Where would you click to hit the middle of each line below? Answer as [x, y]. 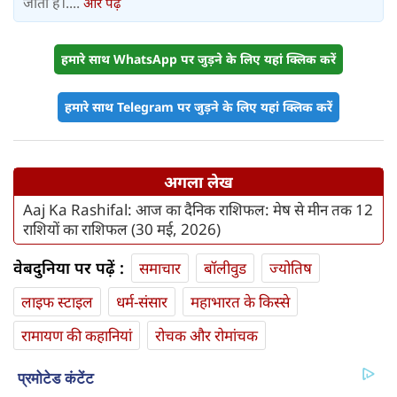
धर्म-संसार [142, 302]
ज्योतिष [291, 269]
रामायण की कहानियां [77, 336]
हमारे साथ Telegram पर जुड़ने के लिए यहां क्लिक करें [198, 107]
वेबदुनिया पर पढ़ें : [69, 268]
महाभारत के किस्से [240, 302]
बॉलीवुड [225, 269]
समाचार [160, 269]
